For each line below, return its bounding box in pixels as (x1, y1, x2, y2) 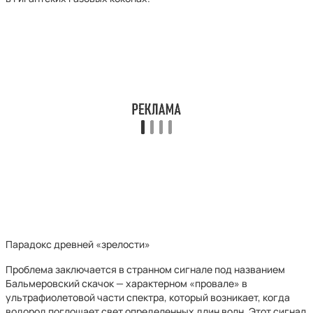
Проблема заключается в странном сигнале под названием (6, 263, 285, 276)
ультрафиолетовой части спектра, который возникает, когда (6, 291, 290, 304)
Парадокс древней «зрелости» (6, 238, 150, 251)
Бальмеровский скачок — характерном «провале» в (6, 277, 247, 290)
